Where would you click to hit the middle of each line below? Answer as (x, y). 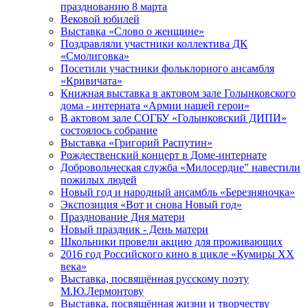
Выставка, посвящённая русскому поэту (155, 279)
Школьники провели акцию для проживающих (172, 242)
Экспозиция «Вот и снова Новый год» (151, 205)
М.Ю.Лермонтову (102, 291)
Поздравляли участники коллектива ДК (154, 44)
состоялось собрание (109, 131)
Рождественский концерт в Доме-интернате (164, 155)
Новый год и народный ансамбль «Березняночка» (178, 192)
